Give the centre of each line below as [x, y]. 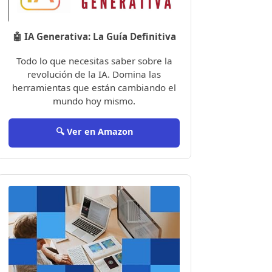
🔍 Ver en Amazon [94, 131]
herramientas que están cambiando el [94, 87]
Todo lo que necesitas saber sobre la [94, 61]
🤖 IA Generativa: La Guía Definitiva [94, 36]
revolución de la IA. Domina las [94, 74]
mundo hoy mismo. [94, 101]
